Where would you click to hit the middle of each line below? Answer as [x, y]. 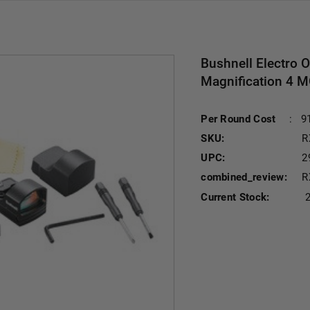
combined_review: [244, 177]
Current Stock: [235, 197]
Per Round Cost [238, 119]
